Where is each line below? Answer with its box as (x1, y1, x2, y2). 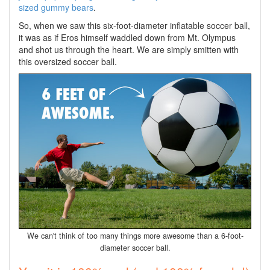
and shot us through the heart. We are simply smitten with (19, 43, 239, 55)
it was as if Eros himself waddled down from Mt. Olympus (19, 31, 236, 43)
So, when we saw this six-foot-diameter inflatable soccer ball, (19, 19, 250, 31)
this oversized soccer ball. (19, 55, 117, 67)
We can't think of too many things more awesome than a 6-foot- (27, 230, 243, 241)
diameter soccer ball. (99, 242, 171, 253)
